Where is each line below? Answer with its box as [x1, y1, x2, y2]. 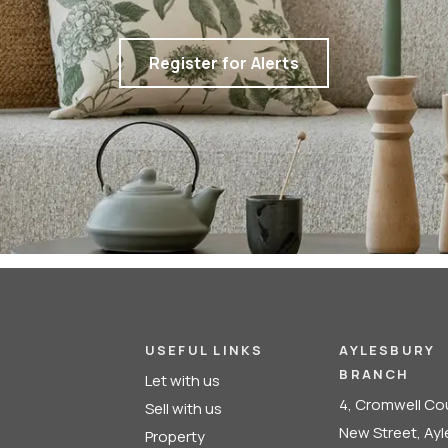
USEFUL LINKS [144, 341, 264, 359]
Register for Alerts [149, 52, 299, 74]
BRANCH [339, 365, 410, 383]
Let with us [144, 370, 220, 391]
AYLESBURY [339, 341, 435, 359]
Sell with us [144, 398, 222, 419]
